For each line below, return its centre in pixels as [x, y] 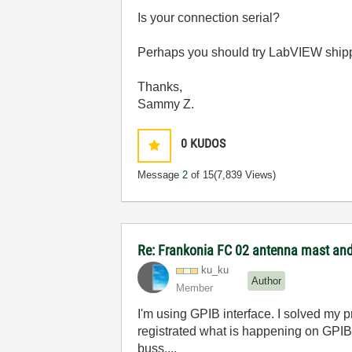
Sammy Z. [166, 104]
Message [160, 175]
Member [195, 288]
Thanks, [160, 87]
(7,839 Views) [245, 175]
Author [267, 280]
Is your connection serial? [209, 18]
